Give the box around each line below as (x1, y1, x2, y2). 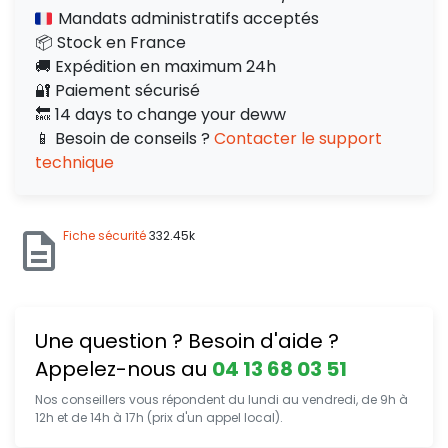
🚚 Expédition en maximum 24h (35, 55, 276, 78)
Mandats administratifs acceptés (54, 7, 319, 30)
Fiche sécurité (63, 227, 146, 244)
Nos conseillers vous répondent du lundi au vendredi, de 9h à (35, 391, 408, 408)
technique (35, 151, 114, 174)
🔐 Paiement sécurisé (35, 79, 200, 102)
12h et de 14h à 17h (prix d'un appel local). (35, 409, 283, 426)
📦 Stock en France (35, 31, 186, 54)
